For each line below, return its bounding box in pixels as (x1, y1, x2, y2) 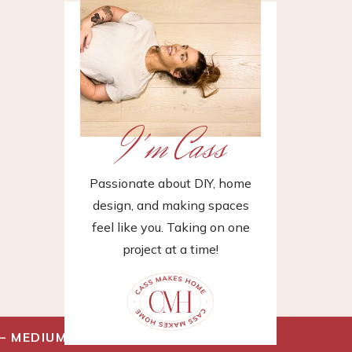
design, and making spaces (92, 197, 249, 213)
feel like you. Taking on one (91, 219, 250, 235)
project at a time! (123, 241, 218, 257)
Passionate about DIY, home (90, 175, 251, 191)
